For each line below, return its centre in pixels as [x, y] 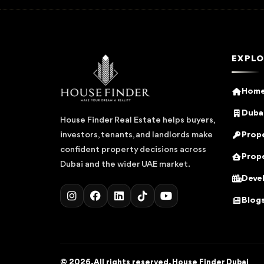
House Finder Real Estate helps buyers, [137, 120]
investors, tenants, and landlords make [136, 135]
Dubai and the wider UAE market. [125, 164]
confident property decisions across [133, 150]
